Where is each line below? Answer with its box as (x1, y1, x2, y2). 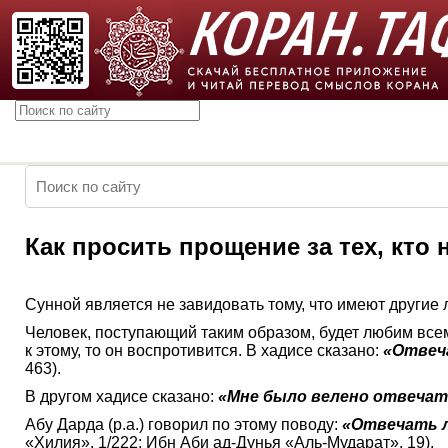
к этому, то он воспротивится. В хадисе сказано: (25, 342, 383, 359)
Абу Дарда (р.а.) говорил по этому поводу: (25, 416, 342, 433)
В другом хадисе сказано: (25, 388, 218, 405)
